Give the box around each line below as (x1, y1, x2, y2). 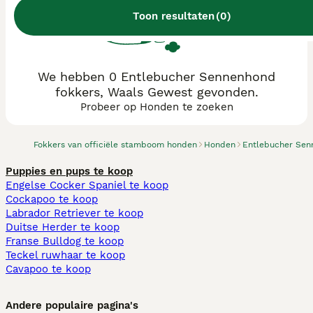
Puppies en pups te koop (6, 165, 133, 177)
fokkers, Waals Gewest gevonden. (54, 85, 259, 99)
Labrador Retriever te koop (6, 207, 143, 219)
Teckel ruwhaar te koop (6, 249, 125, 261)
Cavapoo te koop (6, 263, 91, 275)
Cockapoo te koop (6, 193, 98, 205)
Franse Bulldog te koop (6, 235, 124, 247)
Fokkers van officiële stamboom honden (34, 140, 197, 150)
